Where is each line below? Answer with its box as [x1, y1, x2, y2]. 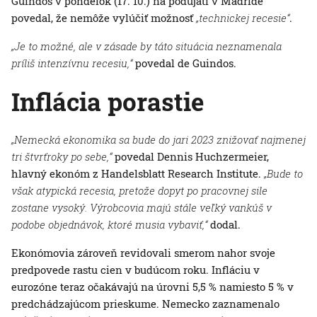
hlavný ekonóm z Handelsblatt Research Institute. [11, 166, 264, 181]
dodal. [207, 217, 241, 232]
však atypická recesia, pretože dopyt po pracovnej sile [11, 183, 267, 198]
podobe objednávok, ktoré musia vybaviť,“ [11, 217, 207, 232]
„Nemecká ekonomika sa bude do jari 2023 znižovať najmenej [11, 132, 306, 147]
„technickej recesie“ [196, 11, 289, 25]
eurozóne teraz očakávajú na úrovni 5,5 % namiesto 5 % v [11, 279, 294, 294]
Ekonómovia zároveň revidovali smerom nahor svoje [11, 246, 275, 260]
